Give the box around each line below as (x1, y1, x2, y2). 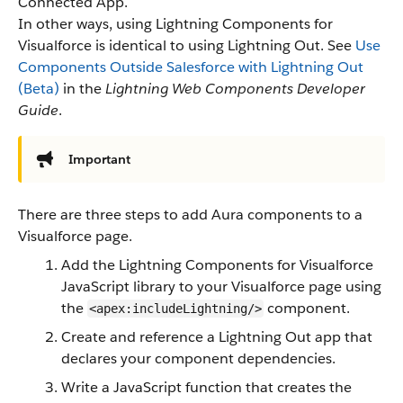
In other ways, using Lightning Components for (18, 14, 333, 33)
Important (68, 151, 130, 167)
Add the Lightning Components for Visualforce (61, 255, 373, 274)
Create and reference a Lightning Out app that (61, 327, 372, 346)
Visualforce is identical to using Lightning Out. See (18, 36, 355, 55)
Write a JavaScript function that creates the (61, 378, 352, 397)
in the (59, 79, 105, 98)
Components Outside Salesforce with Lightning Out (18, 58, 363, 76)
